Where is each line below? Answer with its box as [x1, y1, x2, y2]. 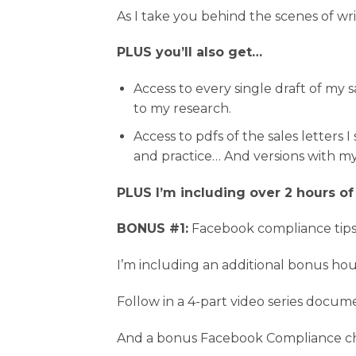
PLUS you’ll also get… [117, 44, 262, 60]
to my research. [133, 101, 231, 117]
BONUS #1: [117, 221, 188, 237]
